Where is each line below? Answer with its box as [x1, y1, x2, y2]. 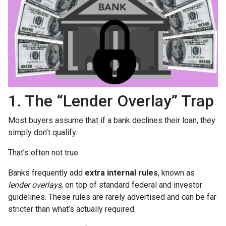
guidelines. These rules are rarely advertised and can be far [8, 192, 216, 202]
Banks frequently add [8, 168, 85, 178]
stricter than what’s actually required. [8, 204, 136, 214]
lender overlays [8, 180, 62, 190]
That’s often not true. [8, 148, 80, 158]
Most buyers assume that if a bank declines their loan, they [8, 116, 215, 126]
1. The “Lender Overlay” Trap [8, 91, 214, 111]
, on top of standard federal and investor [62, 180, 202, 190]
